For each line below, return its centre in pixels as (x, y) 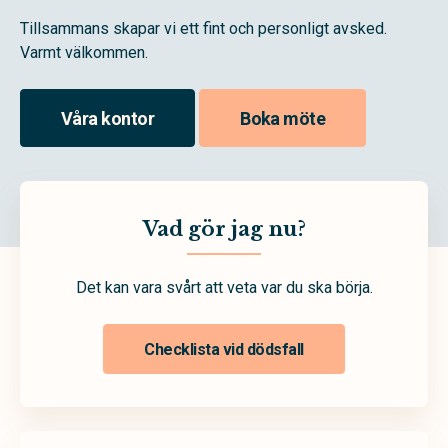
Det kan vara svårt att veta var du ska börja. (224, 287)
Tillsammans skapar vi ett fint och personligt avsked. (203, 28)
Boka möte (283, 118)
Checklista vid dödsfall (224, 349)
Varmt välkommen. (84, 52)
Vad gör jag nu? (224, 229)
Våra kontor (108, 118)
